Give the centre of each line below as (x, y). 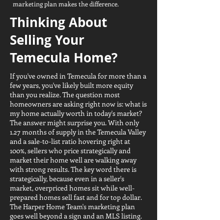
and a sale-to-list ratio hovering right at (70, 141)
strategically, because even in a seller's (67, 179)
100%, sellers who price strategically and (70, 151)
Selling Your (47, 40)
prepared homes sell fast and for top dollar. (76, 197)
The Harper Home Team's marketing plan (72, 206)
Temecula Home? (64, 57)
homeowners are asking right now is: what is (78, 104)
